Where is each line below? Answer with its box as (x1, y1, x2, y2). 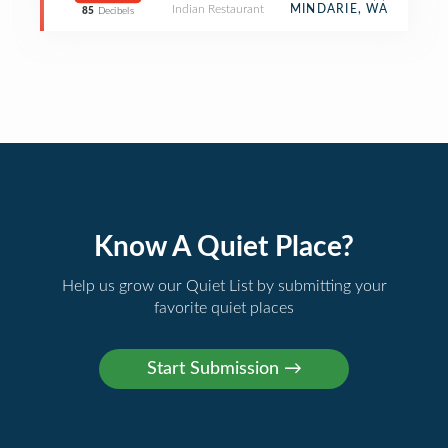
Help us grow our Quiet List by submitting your (61, 278, 387, 294)
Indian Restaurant (172, 3, 264, 15)
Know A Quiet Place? (94, 233, 354, 261)
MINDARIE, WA (289, 3, 388, 15)
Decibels (97, 6, 134, 16)
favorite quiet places (154, 300, 294, 316)
